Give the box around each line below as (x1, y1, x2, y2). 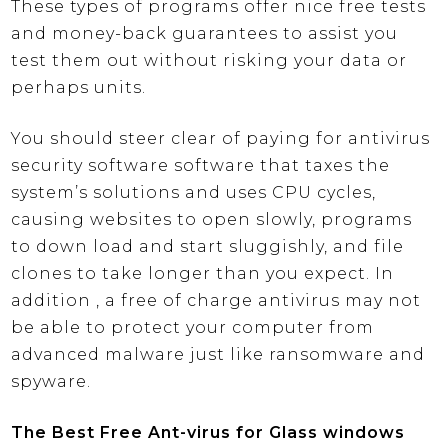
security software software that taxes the (11, 156, 391, 176)
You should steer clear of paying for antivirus (11, 129, 431, 149)
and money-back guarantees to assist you (11, 24, 399, 44)
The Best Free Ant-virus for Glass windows (11, 423, 406, 443)
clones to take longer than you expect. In (11, 264, 395, 284)
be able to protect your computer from (11, 318, 375, 338)
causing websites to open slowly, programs (11, 210, 413, 230)
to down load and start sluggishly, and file (11, 237, 405, 257)
